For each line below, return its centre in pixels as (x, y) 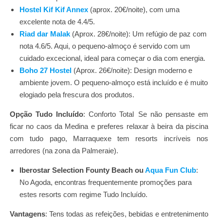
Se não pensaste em (173, 114)
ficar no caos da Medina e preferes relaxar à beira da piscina (109, 126)
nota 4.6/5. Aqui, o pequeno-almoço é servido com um (105, 46)
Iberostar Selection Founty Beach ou (82, 170)
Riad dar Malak (45, 34)
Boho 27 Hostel (45, 70)
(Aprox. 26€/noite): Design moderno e (132, 70)
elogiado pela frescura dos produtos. (77, 95)
